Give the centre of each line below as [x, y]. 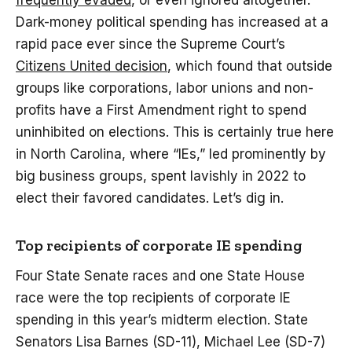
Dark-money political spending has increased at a [172, 22]
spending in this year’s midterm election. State [162, 320]
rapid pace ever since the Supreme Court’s [150, 44]
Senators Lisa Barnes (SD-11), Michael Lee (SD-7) [170, 342]
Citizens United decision [92, 66]
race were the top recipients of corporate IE [153, 298]
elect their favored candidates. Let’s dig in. [150, 198]
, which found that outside [250, 66]
